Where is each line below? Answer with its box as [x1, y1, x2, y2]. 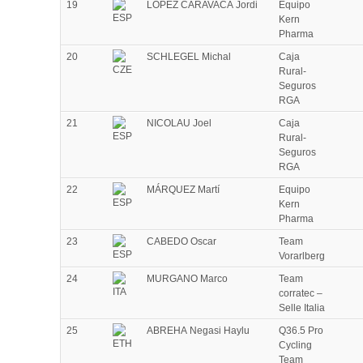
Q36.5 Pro [279, 325, 323, 337]
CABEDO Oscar [147, 236, 216, 248]
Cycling [279, 340, 312, 352]
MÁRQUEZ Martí [147, 184, 220, 196]
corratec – [279, 288, 322, 300]
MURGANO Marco [147, 273, 228, 285]
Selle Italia [279, 302, 325, 314]
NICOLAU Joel [147, 117, 211, 130]
